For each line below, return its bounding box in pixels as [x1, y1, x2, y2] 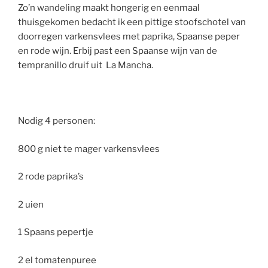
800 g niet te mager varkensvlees [18, 143, 160, 154]
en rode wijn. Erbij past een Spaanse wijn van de [18, 45, 217, 57]
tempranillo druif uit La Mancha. [18, 60, 153, 71]
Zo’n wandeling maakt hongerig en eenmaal [18, 2, 200, 14]
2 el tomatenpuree [18, 254, 96, 266]
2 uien [18, 199, 44, 210]
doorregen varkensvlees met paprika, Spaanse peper [18, 31, 240, 42]
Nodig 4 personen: [18, 115, 95, 127]
